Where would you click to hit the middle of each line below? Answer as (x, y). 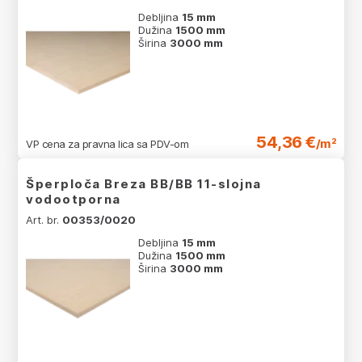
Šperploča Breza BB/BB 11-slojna (144, 184)
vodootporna (74, 200)
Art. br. (44, 220)
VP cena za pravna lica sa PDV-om (107, 144)
